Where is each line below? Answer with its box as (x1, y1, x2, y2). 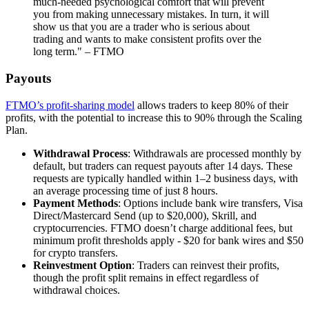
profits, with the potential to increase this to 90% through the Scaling (6, 111, 302, 123)
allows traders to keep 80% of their (134, 99, 288, 111)
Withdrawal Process (33, 147, 128, 159)
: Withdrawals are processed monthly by (128, 147, 301, 159)
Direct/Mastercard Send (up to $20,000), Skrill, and (33, 209, 257, 221)
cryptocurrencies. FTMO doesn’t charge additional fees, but (33, 221, 292, 234)
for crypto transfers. (33, 246, 118, 259)
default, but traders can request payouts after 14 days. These (33, 159, 292, 172)
